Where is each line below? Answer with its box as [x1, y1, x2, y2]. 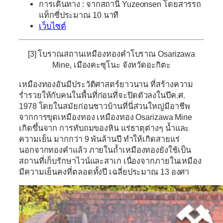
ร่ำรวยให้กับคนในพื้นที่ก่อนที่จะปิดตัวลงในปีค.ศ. [19, 90, 185, 100]
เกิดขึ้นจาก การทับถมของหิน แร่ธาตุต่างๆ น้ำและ [19, 123, 190, 132]
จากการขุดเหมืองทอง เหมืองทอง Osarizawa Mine [19, 112, 192, 121]
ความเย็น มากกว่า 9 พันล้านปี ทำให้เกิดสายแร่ [19, 134, 180, 143]
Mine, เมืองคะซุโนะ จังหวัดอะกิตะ [52, 60, 171, 70]
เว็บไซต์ [39, 21, 66, 30]
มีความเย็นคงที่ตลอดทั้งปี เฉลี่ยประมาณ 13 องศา [19, 167, 190, 176]
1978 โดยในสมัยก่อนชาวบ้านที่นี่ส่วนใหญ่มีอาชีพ [19, 101, 190, 111]
